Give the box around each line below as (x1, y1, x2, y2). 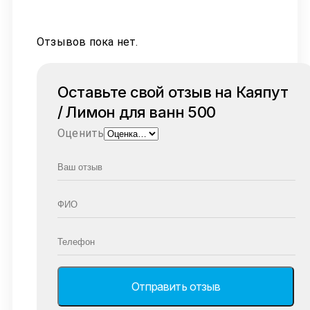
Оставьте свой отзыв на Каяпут (57, 83, 288, 102)
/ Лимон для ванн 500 (57, 103, 215, 122)
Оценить (57, 127, 104, 140)
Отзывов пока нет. (37, 35, 138, 49)
